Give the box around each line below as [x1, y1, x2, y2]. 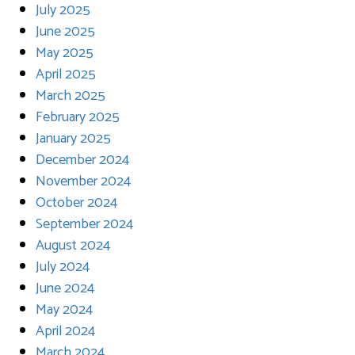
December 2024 [36, 147, 129, 172]
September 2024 [36, 212, 133, 236]
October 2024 [36, 190, 117, 215]
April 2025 [36, 62, 96, 86]
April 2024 [36, 319, 95, 343]
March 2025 [36, 83, 105, 108]
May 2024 [36, 297, 93, 322]
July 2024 [36, 254, 90, 279]
